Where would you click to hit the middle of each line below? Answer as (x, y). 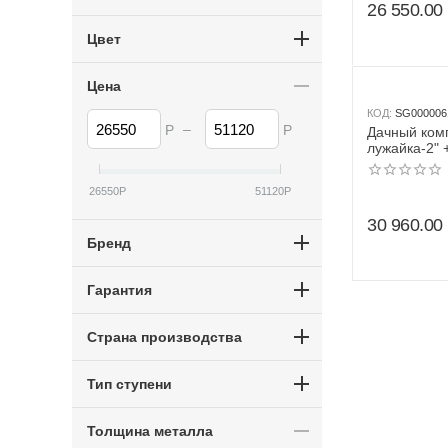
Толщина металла (150, 431)
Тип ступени (129, 384)
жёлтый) (394, 180)
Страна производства (164, 337)
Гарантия (119, 290)
